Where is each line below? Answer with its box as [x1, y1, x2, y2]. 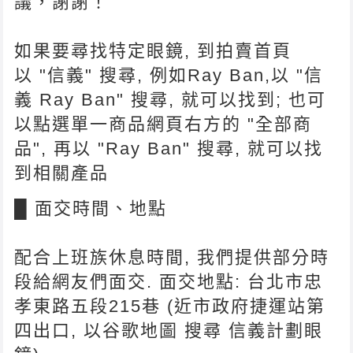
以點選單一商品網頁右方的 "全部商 [14, 113, 313, 134]
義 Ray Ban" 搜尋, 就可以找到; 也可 [14, 89, 327, 110]
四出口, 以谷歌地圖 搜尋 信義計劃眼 [14, 320, 324, 340]
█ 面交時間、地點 [14, 198, 168, 218]
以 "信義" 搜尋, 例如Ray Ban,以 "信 [14, 65, 324, 85]
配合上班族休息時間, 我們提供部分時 [14, 247, 330, 267]
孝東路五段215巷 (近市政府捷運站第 [14, 295, 326, 316]
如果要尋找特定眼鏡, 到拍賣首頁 [14, 40, 292, 61]
